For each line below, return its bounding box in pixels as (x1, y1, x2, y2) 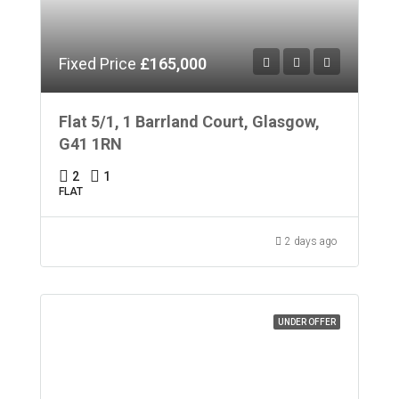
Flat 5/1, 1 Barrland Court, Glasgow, (59, 111, 320, 131)
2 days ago (285, 234, 337, 248)
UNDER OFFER (278, 316, 336, 327)
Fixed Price (59, 53, 140, 73)
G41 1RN (59, 134, 122, 153)
